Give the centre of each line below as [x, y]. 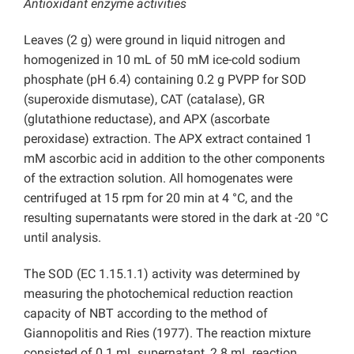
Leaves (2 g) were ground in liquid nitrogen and [154, 40]
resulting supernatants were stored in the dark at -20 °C [176, 218]
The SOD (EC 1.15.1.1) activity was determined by [162, 274]
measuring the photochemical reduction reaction [158, 294]
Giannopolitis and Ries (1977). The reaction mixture [167, 333]
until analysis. [62, 238]
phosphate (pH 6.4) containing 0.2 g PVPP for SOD [165, 80]
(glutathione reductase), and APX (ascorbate [147, 119]
